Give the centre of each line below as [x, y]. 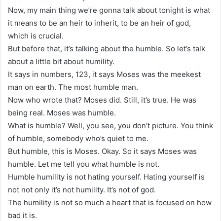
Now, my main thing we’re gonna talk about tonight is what [109, 10]
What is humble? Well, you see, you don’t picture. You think [110, 125]
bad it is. [22, 215]
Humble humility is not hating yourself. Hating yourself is [106, 177]
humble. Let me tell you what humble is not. [84, 164]
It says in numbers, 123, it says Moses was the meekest [104, 74]
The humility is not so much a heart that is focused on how [110, 202]
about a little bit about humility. [61, 61]
